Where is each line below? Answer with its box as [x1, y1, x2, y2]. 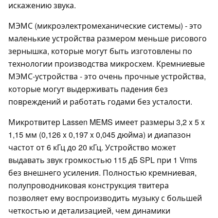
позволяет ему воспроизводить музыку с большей [8, 192, 202, 204]
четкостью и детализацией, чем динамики [8, 205, 170, 217]
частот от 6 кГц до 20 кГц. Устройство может [8, 142, 176, 153]
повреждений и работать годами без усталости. [8, 96, 192, 108]
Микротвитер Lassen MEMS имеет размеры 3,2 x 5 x [8, 116, 205, 128]
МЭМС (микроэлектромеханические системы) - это [8, 20, 202, 32]
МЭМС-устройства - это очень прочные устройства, [8, 71, 206, 82]
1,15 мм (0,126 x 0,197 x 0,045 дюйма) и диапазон [8, 129, 191, 141]
